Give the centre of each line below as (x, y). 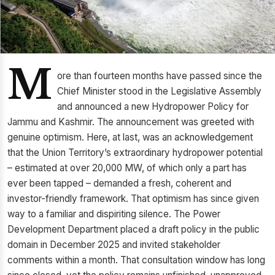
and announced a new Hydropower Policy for (153, 107)
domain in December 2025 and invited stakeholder (114, 245)
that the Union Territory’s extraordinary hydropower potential (135, 153)
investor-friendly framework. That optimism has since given (133, 199)
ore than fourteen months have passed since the (160, 76)
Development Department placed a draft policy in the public (134, 229)
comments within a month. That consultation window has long (136, 260)
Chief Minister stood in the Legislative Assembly (159, 91)
